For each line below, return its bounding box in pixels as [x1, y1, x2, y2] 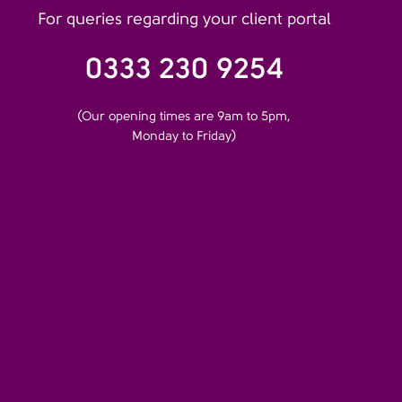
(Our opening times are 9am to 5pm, [77, 109, 292, 123]
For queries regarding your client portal [37, 10, 331, 28]
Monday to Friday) [132, 128, 237, 143]
